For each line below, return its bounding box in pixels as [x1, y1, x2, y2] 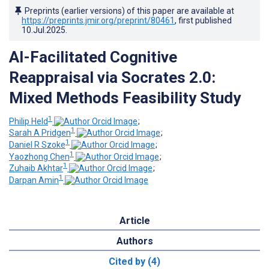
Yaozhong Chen [9, 151, 70, 162]
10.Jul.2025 [22, 25, 65, 35]
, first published [175, 15, 232, 25]
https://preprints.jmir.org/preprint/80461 [22, 15, 175, 25]
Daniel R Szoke [9, 139, 65, 150]
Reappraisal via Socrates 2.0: [9, 68, 216, 86]
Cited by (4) [109, 255, 160, 267]
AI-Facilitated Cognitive [9, 47, 177, 66]
